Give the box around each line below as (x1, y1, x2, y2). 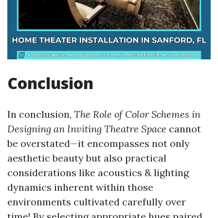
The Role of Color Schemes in (74, 108, 200, 120)
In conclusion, (7, 108, 74, 120)
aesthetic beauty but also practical (7, 152, 166, 164)
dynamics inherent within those (7, 181, 153, 193)
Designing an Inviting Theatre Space (7, 123, 166, 135)
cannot (166, 123, 201, 135)
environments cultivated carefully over (7, 196, 186, 208)
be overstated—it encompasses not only (7, 137, 190, 149)
